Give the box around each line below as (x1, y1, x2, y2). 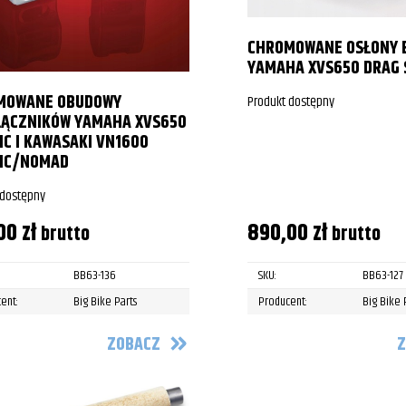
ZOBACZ (107, 330, 161, 359)
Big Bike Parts (73, 292, 137, 313)
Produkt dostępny (247, 90, 335, 113)
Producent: (258, 292, 308, 313)
